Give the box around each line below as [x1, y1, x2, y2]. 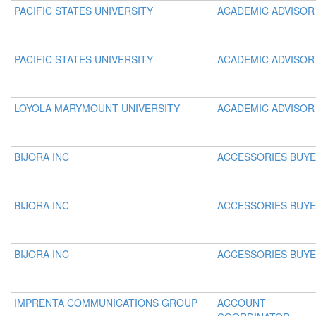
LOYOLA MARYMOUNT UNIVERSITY [14, 101, 180, 115]
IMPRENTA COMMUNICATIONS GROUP [14, 296, 197, 310]
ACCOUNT [217, 296, 266, 310]
